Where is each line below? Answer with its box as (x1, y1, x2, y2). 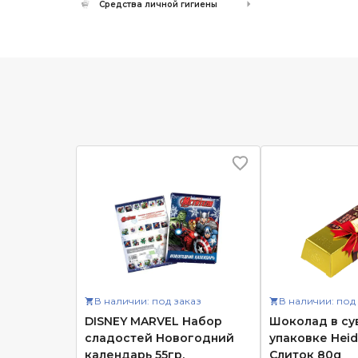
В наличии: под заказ (93, 295, 201, 307)
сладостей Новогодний (84, 331, 234, 345)
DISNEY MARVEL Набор (84, 314, 222, 328)
